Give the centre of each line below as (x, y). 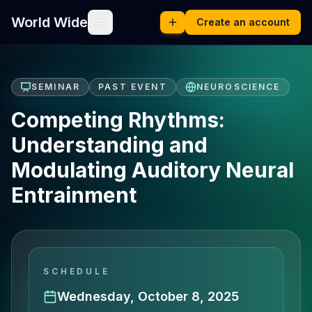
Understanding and (109, 145)
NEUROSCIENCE (238, 87)
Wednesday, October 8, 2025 (148, 296)
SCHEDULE (77, 271)
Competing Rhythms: (118, 120)
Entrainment (74, 195)
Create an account (243, 22)
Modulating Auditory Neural (153, 170)
